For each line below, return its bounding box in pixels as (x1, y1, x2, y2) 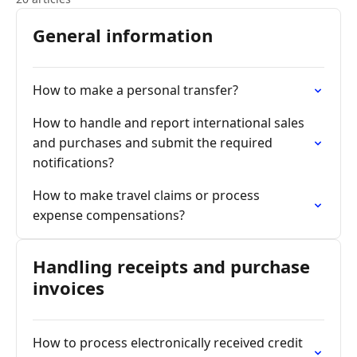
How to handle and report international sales (33, 114, 304, 131)
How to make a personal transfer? (33, 81, 238, 99)
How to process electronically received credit (33, 334, 303, 351)
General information (33, 23, 213, 47)
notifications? (33, 154, 114, 171)
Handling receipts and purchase (33, 254, 310, 278)
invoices (33, 276, 104, 300)
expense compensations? (33, 206, 185, 224)
